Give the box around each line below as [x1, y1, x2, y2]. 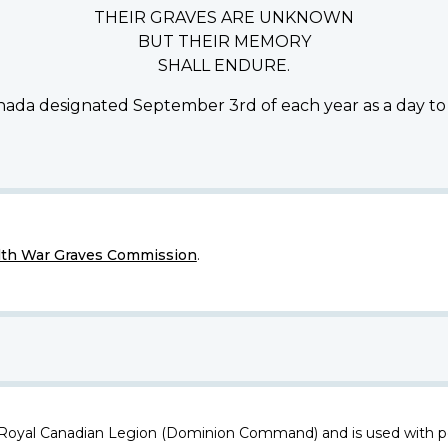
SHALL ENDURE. [158, 56, 290, 76]
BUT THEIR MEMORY [137, 32, 311, 52]
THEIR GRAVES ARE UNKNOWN [94, 8, 354, 28]
